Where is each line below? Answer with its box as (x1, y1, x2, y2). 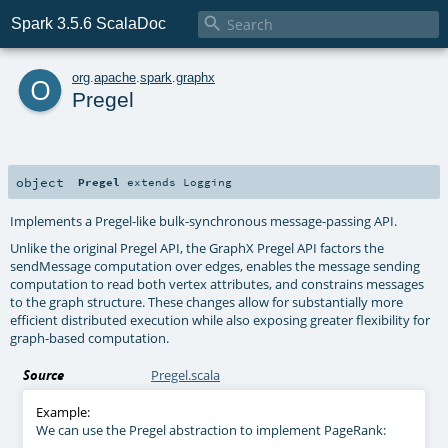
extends (120, 174, 184, 189)
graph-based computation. (10, 328, 170, 347)
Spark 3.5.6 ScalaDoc (11, 15, 167, 33)
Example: (35, 402, 90, 421)
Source (23, 365, 65, 384)
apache (94, 69, 136, 85)
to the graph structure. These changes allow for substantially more (10, 292, 404, 311)
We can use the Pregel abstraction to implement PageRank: (35, 420, 386, 439)
